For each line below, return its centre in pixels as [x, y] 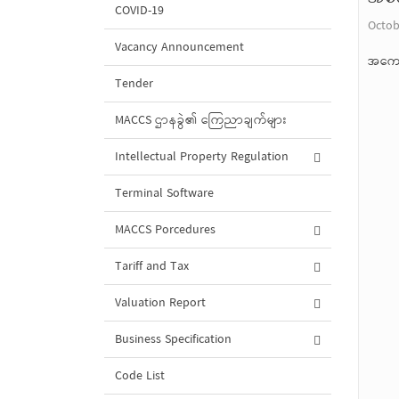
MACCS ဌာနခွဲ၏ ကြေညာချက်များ [201, 121]
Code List [140, 376]
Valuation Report [160, 303]
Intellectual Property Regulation [202, 157]
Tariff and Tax [152, 267]
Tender [134, 84]
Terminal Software [164, 194]
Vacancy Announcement [179, 48]
